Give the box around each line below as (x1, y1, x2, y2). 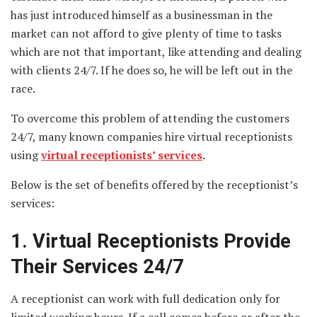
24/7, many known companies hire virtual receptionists (11, 129, 292, 145)
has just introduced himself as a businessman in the (11, 7, 272, 23)
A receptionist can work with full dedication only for (11, 290, 280, 306)
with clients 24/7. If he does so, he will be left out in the (11, 62, 292, 79)
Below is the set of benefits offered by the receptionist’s (11, 177, 298, 193)
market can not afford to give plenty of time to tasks (11, 25, 282, 42)
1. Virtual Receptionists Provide (11, 229, 291, 253)
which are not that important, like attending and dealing (11, 44, 301, 60)
